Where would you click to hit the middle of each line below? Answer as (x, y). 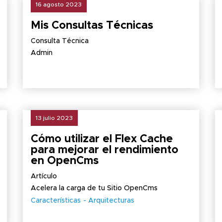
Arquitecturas (111, 201)
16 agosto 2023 (58, 4)
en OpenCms (64, 161)
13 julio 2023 (54, 118)
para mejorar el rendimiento (104, 150)
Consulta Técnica (59, 41)
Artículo (44, 176)
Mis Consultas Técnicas (92, 26)
